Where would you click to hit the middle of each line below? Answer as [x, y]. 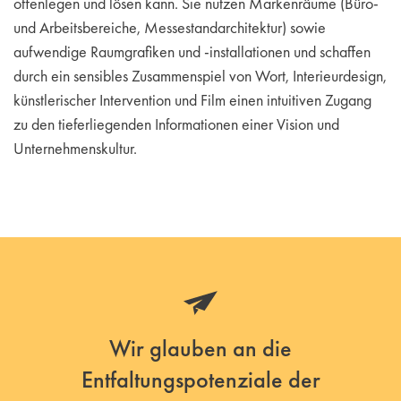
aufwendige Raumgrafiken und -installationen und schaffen [192, 51]
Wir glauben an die [200, 348]
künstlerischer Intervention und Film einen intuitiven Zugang [192, 99]
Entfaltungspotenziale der [200, 379]
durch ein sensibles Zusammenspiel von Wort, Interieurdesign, [200, 75]
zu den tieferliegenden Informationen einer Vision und [176, 124]
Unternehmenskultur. [75, 148]
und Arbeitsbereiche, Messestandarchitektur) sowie [170, 27]
